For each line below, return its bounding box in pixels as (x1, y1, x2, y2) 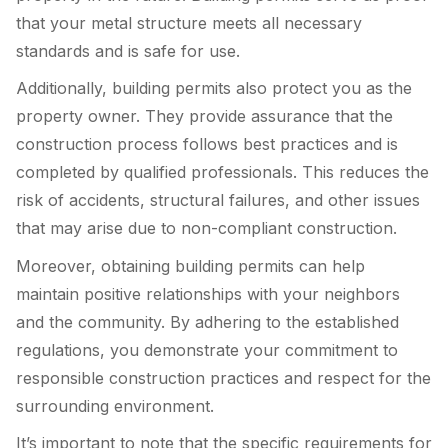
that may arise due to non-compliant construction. (16, 218, 397, 239)
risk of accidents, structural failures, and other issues (16, 190, 420, 211)
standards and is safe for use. (16, 40, 240, 61)
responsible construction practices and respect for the (16, 367, 431, 388)
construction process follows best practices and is (16, 134, 398, 155)
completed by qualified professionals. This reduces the (16, 162, 429, 183)
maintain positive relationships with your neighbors (16, 283, 400, 304)
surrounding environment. (16, 395, 214, 416)
